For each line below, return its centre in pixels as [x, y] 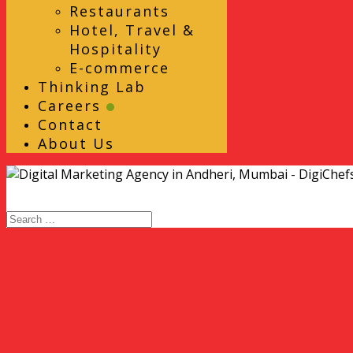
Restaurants [119, 11]
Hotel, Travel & [132, 30]
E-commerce [119, 68]
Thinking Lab [92, 87]
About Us [76, 143]
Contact [70, 124]
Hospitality [115, 49]
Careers [72, 106]
